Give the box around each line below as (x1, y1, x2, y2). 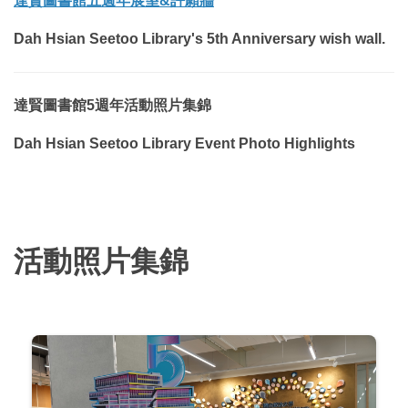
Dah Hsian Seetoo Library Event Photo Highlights (14, 135, 355, 151)
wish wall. (320, 30, 385, 46)
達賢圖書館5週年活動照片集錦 (14, 97, 211, 113)
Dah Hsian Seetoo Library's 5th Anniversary (14, 30, 320, 46)
